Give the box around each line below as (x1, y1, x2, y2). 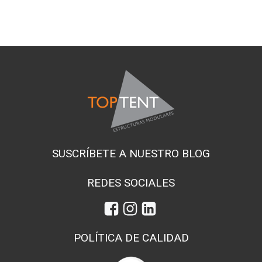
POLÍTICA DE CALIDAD (73, 231, 189, 244)
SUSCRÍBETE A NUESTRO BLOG (52, 147, 210, 160)
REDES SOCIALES (87, 176, 175, 189)
